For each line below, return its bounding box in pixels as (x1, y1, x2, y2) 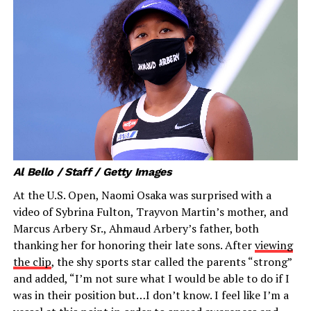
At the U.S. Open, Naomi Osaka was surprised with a (12, 187, 271, 203)
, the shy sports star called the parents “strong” (51, 253, 292, 269)
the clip (12, 253, 51, 269)
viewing (254, 237, 293, 253)
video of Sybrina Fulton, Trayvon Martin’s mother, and (12, 203, 288, 219)
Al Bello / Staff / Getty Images (12, 165, 172, 178)
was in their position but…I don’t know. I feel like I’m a (12, 287, 289, 303)
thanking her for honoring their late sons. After (12, 237, 255, 253)
